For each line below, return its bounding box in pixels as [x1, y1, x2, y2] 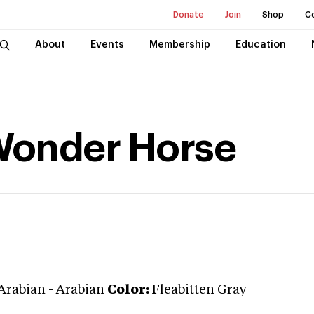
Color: [107, 284, 149, 296]
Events [90, 40, 124, 50]
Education [235, 40, 286, 50]
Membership [149, 40, 210, 50]
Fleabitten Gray [152, 284, 247, 296]
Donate [173, 11, 204, 19]
